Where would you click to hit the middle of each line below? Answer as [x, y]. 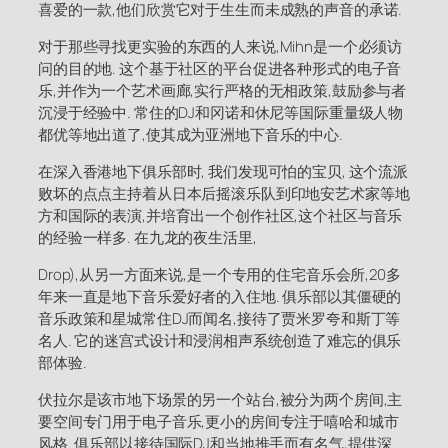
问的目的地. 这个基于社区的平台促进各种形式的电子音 [220, 69]
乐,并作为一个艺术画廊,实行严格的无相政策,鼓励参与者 [222, 91]
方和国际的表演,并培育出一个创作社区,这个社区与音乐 [220, 216]
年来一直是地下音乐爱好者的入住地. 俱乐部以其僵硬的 [220, 297]
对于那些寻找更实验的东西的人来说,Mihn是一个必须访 [220, 47]
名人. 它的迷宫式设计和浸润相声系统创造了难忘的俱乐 [220, 341]
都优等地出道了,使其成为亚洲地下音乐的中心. [190, 135]
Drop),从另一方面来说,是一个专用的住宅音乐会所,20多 [219, 275]
